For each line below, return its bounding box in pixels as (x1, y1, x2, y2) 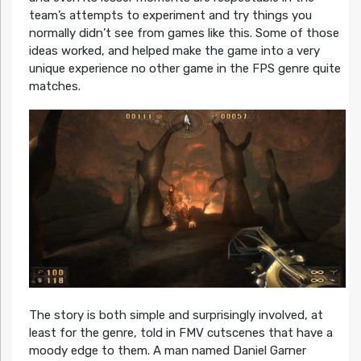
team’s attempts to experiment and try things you (28, 8, 312, 23)
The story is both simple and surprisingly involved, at (28, 307, 323, 322)
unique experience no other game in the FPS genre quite (28, 61, 341, 77)
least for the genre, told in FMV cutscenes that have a (28, 325, 333, 340)
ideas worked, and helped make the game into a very (28, 44, 320, 59)
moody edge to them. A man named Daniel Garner (28, 342, 306, 358)
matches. (28, 79, 81, 94)
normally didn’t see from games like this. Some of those (28, 26, 339, 41)
